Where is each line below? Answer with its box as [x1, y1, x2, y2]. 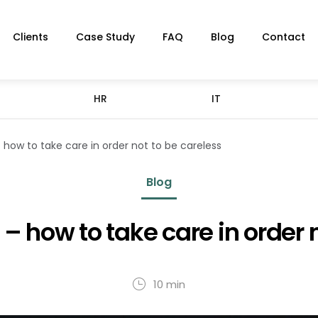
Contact [262, 30, 305, 44]
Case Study [76, 30, 135, 44]
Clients [13, 30, 48, 44]
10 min [153, 277, 185, 292]
